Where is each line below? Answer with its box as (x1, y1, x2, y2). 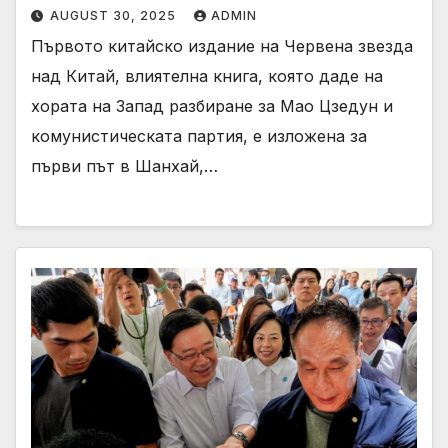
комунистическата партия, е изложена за (31, 125, 367, 146)
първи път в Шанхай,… (31, 155, 218, 176)
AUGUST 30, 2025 (50, 7, 180, 23)
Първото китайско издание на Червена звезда (31, 35, 413, 56)
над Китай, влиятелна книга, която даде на (31, 65, 383, 86)
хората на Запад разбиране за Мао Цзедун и (31, 95, 393, 116)
